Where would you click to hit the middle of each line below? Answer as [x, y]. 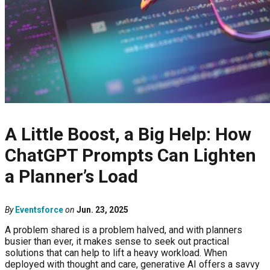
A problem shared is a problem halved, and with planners [124, 230]
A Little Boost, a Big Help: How [128, 134]
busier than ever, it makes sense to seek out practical [117, 242]
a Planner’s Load [71, 177]
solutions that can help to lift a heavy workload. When [116, 253]
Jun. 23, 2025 [102, 210]
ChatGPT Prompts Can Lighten [130, 155]
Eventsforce [39, 210]
